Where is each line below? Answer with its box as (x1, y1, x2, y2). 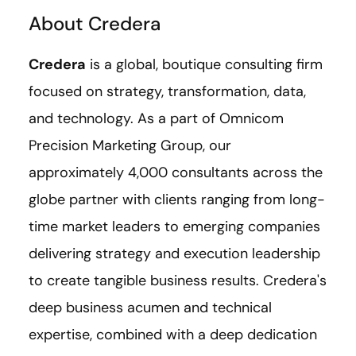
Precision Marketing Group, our (29, 136, 231, 156)
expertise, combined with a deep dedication (29, 325, 317, 345)
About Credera (29, 11, 161, 37)
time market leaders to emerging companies (29, 217, 320, 237)
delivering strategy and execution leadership (29, 244, 320, 264)
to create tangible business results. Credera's (29, 271, 327, 291)
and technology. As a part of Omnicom (29, 109, 284, 129)
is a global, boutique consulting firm (86, 55, 323, 75)
